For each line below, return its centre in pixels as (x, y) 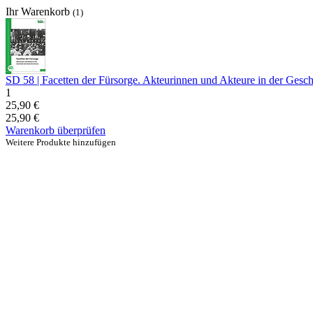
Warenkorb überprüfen (56, 130)
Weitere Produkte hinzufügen (61, 142)
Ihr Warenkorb (39, 12)
